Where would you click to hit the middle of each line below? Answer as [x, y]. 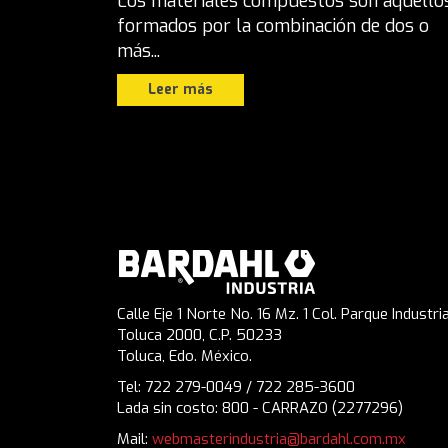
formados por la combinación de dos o [273, 25]
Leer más [180, 89]
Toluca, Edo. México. [184, 356]
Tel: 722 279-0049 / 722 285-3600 [236, 387]
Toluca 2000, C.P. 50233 [199, 335]
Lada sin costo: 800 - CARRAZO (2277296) [260, 408]
